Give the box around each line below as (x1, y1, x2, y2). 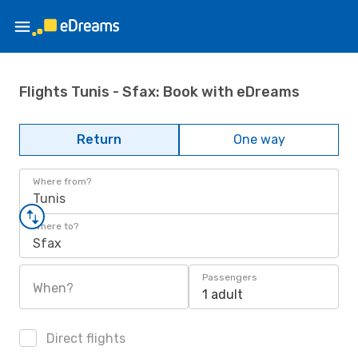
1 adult (202, 287, 243, 302)
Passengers (202, 272, 257, 283)
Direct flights (43, 331, 125, 346)
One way (233, 132, 285, 147)
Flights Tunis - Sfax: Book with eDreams (19, 82, 300, 101)
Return (77, 132, 121, 147)
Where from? (33, 176, 91, 187)
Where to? (33, 221, 78, 232)
